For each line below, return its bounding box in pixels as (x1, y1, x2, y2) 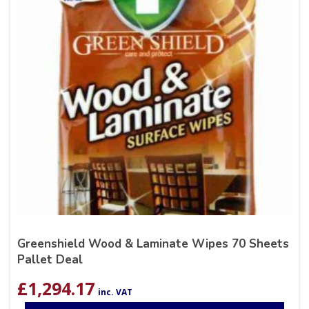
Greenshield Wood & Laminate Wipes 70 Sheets (17, 236, 289, 252)
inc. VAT (98, 286, 132, 299)
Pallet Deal (17, 252, 83, 268)
